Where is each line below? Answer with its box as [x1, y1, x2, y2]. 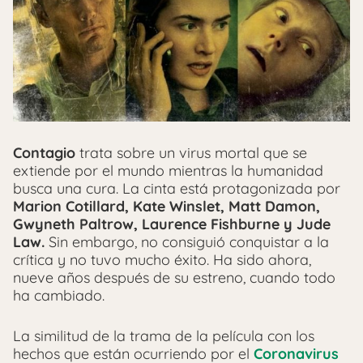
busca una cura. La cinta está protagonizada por [13, 178, 340, 198]
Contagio [13, 143, 75, 162]
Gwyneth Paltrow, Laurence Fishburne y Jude [13, 214, 331, 233]
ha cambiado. [13, 285, 105, 305]
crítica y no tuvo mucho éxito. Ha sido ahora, [13, 250, 311, 269]
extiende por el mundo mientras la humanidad [13, 160, 323, 180]
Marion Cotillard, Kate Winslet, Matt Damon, [13, 196, 320, 216]
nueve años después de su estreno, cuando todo [13, 267, 335, 287]
